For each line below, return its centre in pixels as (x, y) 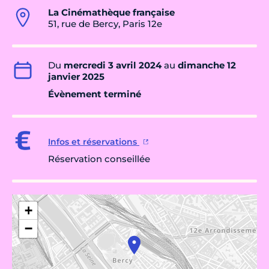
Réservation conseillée (99, 159)
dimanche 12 (207, 65)
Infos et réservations (94, 141)
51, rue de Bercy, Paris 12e (105, 23)
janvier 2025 (76, 76)
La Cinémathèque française (111, 12)
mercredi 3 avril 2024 (113, 65)
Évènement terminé (95, 94)
